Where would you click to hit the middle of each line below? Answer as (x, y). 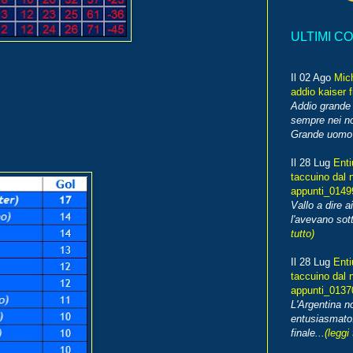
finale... (308, 333)
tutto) (303, 234)
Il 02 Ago (312, 78)
